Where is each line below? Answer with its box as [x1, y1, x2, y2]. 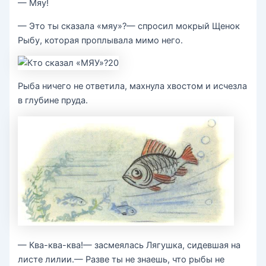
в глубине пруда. [18, 94, 88, 106]
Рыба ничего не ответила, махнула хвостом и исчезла [18, 80, 248, 91]
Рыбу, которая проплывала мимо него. [18, 34, 183, 46]
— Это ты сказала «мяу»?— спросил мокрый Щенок [18, 20, 240, 31]
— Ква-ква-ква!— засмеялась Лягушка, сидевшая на [18, 240, 241, 251]
